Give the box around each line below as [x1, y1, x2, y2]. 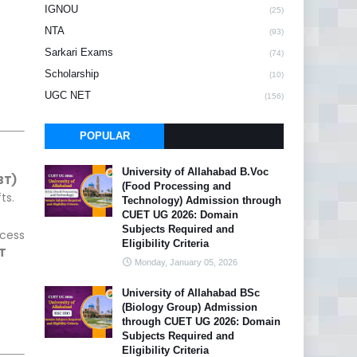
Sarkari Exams [45, 46, 113, 58]
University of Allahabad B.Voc [122, 166, 269, 178]
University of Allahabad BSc [122, 287, 260, 299]
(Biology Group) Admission [122, 301, 257, 313]
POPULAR [79, 130, 130, 142]
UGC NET [45, 89, 91, 101]
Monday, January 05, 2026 [135, 257, 237, 267]
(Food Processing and [122, 180, 231, 192]
